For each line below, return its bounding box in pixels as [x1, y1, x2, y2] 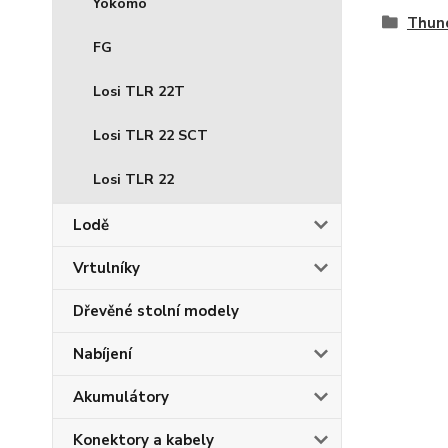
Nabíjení [73, 344, 132, 364]
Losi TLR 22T [93, 82, 185, 101]
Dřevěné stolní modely [73, 301, 239, 321]
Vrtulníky [73, 258, 140, 278]
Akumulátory [73, 387, 169, 407]
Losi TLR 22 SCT [93, 126, 208, 145]
